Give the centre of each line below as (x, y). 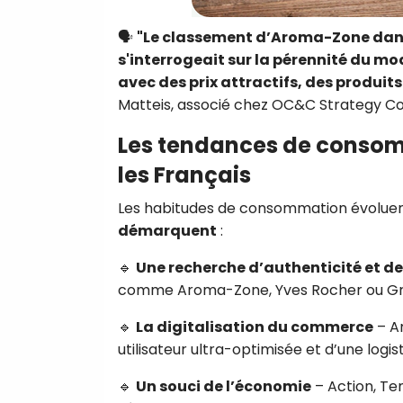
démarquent (167, 230)
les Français (184, 175)
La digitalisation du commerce (255, 327)
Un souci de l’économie (224, 386)
